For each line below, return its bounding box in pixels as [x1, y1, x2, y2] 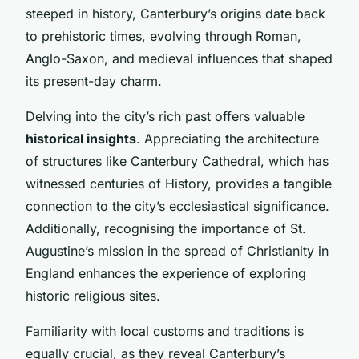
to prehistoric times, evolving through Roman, [26, 27, 301, 44]
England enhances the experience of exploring [26, 264, 306, 281]
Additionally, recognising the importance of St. [26, 220, 306, 236]
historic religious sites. [26, 287, 160, 304]
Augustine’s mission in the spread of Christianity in [26, 242, 329, 259]
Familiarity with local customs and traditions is [26, 322, 304, 339]
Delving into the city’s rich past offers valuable [26, 107, 305, 124]
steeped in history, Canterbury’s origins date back [26, 5, 325, 22]
